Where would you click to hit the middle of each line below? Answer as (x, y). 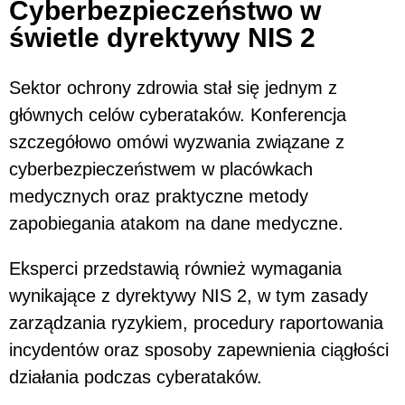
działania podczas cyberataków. (136, 377)
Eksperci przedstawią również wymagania (175, 268)
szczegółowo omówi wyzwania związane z (177, 141)
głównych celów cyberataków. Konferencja (178, 114)
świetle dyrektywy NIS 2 (162, 37)
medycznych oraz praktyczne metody (159, 196)
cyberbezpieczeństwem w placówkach (161, 169)
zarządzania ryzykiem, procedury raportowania (196, 322)
